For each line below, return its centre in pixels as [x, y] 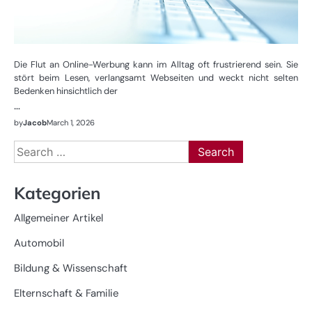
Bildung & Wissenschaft [71, 268]
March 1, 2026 [71, 122]
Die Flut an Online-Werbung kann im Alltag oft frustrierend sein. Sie [156, 64]
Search [31, 148]
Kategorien [57, 193]
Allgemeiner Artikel [58, 218]
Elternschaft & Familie [66, 294]
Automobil [39, 243]
